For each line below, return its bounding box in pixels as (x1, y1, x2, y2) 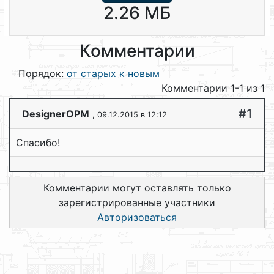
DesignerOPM (22, 108, 89, 120)
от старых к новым (67, 67, 160, 80)
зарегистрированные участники (59, 196, 215, 209)
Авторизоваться (97, 211, 177, 223)
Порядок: (18, 67, 67, 80)
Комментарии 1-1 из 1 (161, 82, 265, 94)
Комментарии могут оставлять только (43, 182, 231, 194)
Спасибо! (16, 136, 60, 149)
